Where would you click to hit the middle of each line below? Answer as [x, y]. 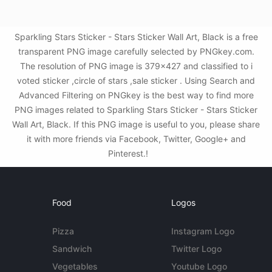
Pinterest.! [129, 154]
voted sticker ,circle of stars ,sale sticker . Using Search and [136, 81]
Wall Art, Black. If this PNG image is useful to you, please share [136, 124]
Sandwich [72, 249]
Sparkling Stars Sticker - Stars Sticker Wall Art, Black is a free [136, 37]
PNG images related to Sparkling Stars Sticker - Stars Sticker [136, 110]
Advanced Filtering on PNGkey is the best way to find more [136, 95]
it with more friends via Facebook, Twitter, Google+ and [136, 139]
